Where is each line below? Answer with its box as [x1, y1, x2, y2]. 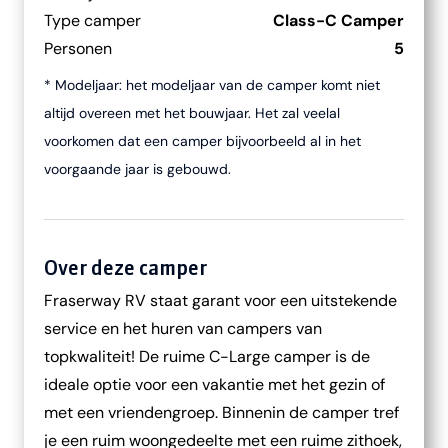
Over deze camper [44, 255, 207, 280]
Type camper [44, 10, 141, 31]
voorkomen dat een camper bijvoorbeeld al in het [44, 132, 361, 150]
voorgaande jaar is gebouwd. [44, 160, 231, 178]
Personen [44, 38, 112, 59]
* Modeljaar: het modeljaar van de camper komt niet [44, 76, 380, 94]
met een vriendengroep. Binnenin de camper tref [44, 402, 399, 423]
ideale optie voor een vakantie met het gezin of [44, 374, 385, 395]
